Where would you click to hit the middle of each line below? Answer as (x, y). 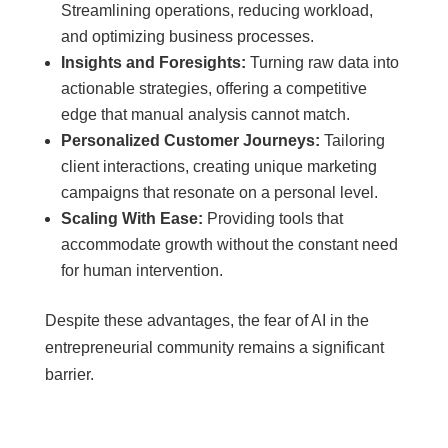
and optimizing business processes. (187, 36)
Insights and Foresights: (153, 62)
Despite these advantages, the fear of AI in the (206, 320)
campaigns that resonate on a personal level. (219, 192)
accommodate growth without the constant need (229, 244)
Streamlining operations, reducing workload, (216, 10)
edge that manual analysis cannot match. (205, 114)
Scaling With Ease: (131, 218)
